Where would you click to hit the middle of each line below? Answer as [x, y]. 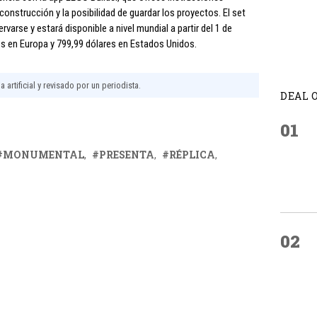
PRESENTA [127, 155]
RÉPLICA [192, 155]
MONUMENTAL [44, 155]
